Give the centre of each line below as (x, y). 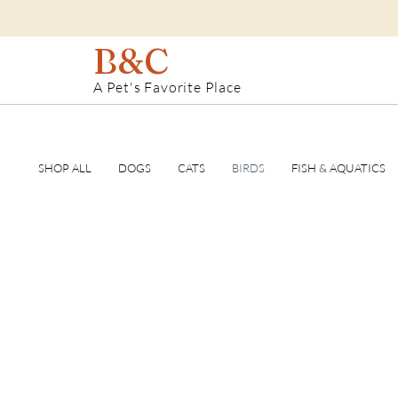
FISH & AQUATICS (338, 168)
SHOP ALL (65, 168)
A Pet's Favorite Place (167, 87)
